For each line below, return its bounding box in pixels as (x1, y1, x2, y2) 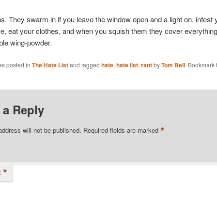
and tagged (68, 60, 101, 69)
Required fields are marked (83, 125, 160, 135)
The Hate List (31, 60, 68, 69)
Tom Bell (161, 60, 185, 69)
